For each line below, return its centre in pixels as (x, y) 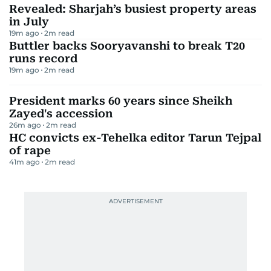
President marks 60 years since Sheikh (121, 100)
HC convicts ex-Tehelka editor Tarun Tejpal (135, 137)
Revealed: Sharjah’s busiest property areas (133, 8)
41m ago (24, 162)
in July (29, 21)
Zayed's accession (61, 113)
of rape (30, 150)
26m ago (25, 125)
